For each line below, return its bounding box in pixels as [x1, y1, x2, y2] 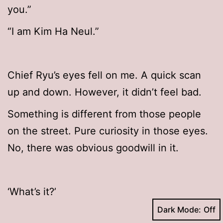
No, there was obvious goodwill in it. [7, 142, 179, 154]
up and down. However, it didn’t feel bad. [7, 86, 202, 99]
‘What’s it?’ [7, 186, 56, 198]
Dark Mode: [157, 205, 201, 215]
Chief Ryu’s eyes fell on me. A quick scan [7, 69, 201, 82]
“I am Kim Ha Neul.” [7, 25, 99, 38]
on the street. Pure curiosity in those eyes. [7, 125, 208, 137]
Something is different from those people [7, 108, 201, 120]
